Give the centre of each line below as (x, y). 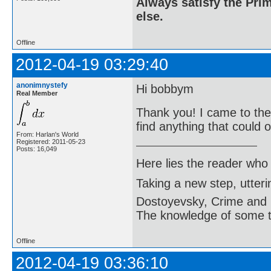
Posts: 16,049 (37, 149)
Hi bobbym (165, 89)
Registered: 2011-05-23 (51, 141)
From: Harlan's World (47, 134)
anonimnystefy (42, 85)
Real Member (37, 93)
